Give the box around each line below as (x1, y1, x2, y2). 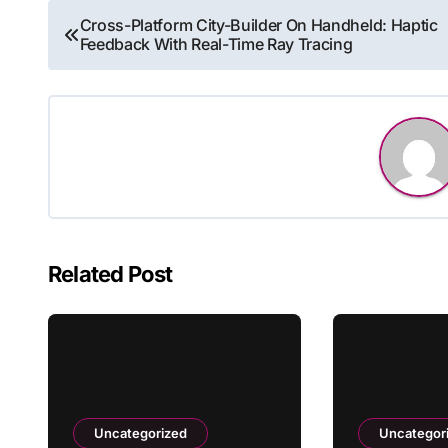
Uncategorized (94, 425, 187, 441)
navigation (47, 45, 202, 84)
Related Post (48, 261, 173, 287)
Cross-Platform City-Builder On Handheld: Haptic (79, 15, 438, 35)
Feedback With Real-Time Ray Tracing (79, 34, 353, 54)
